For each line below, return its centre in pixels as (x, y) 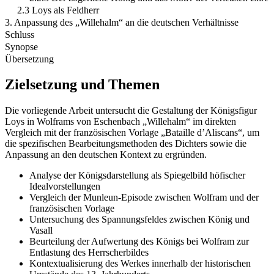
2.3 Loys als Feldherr (58, 10)
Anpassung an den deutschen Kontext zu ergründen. (106, 155)
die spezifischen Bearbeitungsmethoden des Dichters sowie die (126, 144)
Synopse (21, 46)
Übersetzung (29, 59)
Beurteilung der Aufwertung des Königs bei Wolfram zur (139, 242)
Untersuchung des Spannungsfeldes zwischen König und (139, 220)
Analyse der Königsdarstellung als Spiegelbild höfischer (137, 176)
